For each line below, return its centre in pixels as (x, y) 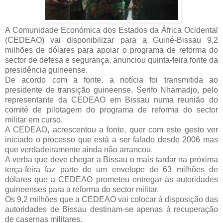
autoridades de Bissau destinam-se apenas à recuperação (111, 209)
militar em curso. (35, 119)
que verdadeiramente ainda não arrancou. (80, 149)
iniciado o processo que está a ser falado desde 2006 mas (111, 139)
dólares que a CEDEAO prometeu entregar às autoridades (111, 179)
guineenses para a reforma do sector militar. (83, 189)
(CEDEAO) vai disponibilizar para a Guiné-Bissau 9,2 (111, 40)
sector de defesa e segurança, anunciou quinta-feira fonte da (111, 60)
